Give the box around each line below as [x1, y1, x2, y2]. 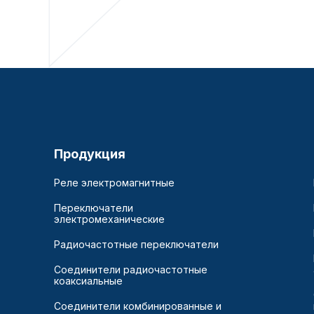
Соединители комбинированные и [54, 300, 221, 313]
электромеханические [54, 213, 165, 226]
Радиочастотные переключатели [54, 238, 219, 251]
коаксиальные [54, 275, 123, 287]
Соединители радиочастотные [54, 264, 207, 276]
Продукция [54, 146, 125, 162]
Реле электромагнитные [54, 177, 175, 189]
